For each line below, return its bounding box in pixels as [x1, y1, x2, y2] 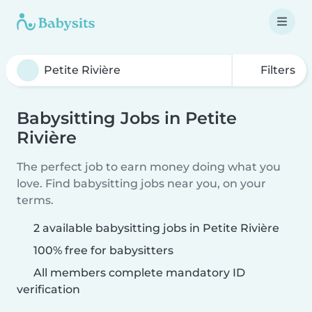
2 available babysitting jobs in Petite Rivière [33, 221, 279, 235]
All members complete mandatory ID [31, 266, 245, 279]
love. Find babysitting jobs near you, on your [17, 177, 266, 190]
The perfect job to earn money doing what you [17, 160, 281, 173]
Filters [258, 63, 295, 77]
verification [17, 283, 80, 296]
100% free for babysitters [31, 244, 173, 257]
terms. [17, 194, 54, 207]
